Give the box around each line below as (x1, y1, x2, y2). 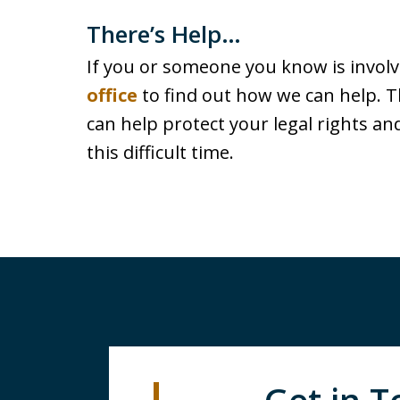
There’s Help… (87, 18, 241, 50)
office (87, 83, 137, 107)
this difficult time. (87, 140, 234, 164)
